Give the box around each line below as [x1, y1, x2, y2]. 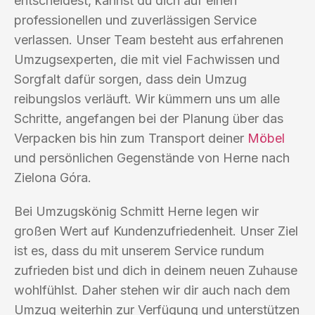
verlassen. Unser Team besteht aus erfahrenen [14, 32, 283, 47]
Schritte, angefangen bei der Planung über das [14, 110, 283, 126]
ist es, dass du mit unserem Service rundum [14, 243, 264, 258]
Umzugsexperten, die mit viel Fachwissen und [14, 51, 280, 67]
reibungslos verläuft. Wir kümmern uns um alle [14, 91, 280, 106]
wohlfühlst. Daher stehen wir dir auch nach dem [14, 282, 290, 297]
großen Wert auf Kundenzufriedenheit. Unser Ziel [14, 223, 298, 238]
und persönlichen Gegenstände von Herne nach [14, 150, 290, 165]
